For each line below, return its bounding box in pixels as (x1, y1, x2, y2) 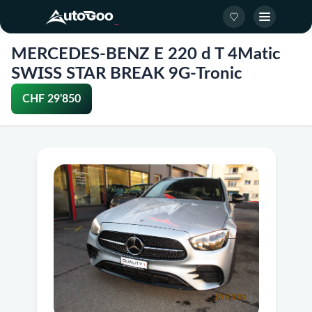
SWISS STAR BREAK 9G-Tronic (11, 65, 242, 82)
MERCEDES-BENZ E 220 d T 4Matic (11, 46, 281, 63)
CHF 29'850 (22, 93, 81, 104)
